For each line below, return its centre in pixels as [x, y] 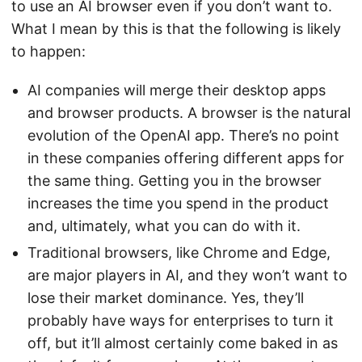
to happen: [48, 51]
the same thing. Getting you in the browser [175, 180]
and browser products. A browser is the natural [189, 112]
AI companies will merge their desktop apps [177, 90]
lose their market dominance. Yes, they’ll [166, 297]
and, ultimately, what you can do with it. [164, 225]
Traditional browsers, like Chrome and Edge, [179, 252]
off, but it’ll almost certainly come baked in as [183, 343]
